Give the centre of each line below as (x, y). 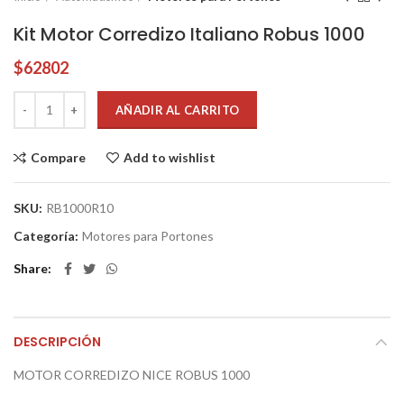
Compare (58, 157)
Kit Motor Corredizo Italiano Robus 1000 (189, 34)
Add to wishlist (170, 157)
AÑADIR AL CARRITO (178, 110)
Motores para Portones (148, 235)
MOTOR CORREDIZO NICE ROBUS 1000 (132, 374)
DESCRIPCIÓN (57, 341)
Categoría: (47, 235)
